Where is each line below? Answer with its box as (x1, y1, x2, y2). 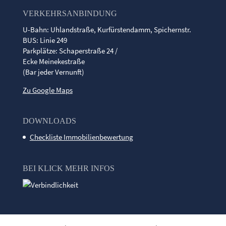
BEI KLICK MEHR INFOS (22, 163, 115, 173)
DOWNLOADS (22, 117, 76, 126)
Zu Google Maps (22, 85, 73, 95)
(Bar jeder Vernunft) (22, 67, 84, 77)
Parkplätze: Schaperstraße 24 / (22, 45, 118, 55)
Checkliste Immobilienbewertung (29, 132, 133, 142)
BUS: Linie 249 (22, 35, 67, 45)
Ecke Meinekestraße (22, 56, 85, 66)
